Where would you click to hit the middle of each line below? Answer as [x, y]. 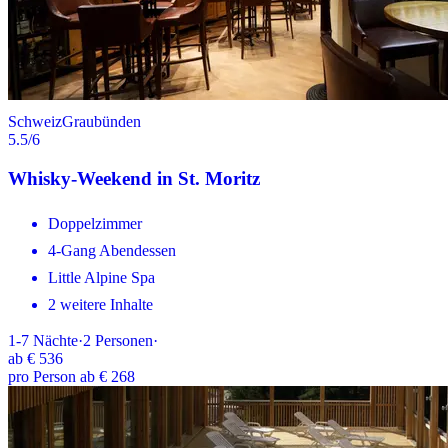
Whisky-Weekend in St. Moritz [134, 178]
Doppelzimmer [95, 224]
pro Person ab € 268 [71, 377]
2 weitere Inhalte [100, 305]
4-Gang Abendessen [112, 251]
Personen [124, 341]
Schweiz [35, 121]
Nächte [55, 341]
